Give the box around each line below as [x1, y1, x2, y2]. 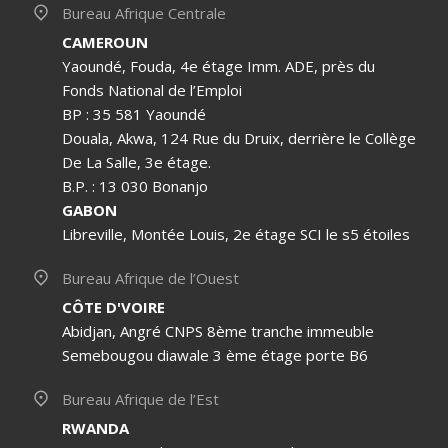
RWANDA [62, 417, 129, 438]
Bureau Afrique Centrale [62, 2, 226, 23]
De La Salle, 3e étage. [62, 151, 211, 172]
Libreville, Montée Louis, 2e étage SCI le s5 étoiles [62, 223, 410, 244]
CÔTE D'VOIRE [62, 296, 165, 317]
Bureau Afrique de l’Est [62, 388, 219, 409]
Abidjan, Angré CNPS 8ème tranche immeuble [62, 320, 374, 341]
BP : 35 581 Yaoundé [62, 103, 206, 124]
